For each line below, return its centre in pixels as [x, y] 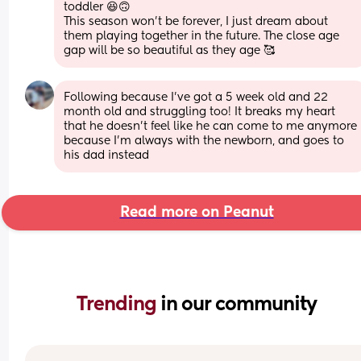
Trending [118, 304]
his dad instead [107, 155]
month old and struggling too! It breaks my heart [200, 112]
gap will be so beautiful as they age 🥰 [170, 50]
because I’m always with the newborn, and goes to [204, 141]
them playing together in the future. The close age [202, 36]
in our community [239, 304]
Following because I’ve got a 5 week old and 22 [196, 97]
